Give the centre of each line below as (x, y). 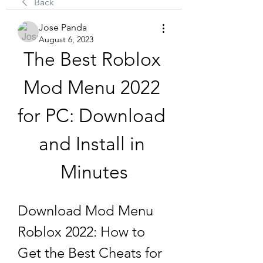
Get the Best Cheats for (90, 253)
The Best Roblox (92, 59)
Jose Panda (63, 27)
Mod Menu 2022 (92, 87)
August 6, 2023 (66, 39)
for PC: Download (92, 116)
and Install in (92, 144)
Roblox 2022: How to (81, 232)
